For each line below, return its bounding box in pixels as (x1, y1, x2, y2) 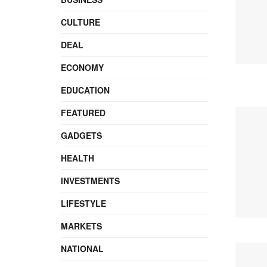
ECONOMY (61, 61, 104, 73)
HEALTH (61, 152, 94, 164)
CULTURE (61, 16, 100, 28)
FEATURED (61, 107, 105, 119)
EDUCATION (61, 84, 110, 96)
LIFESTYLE (61, 197, 106, 209)
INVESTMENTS (61, 175, 120, 187)
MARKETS (61, 220, 102, 232)
